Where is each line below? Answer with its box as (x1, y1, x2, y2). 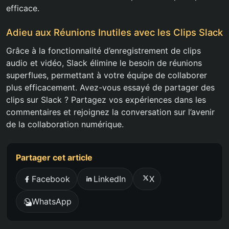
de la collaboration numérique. (6, 119, 124, 130)
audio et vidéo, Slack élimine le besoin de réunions (6, 58, 202, 68)
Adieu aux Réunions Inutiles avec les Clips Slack (6, 27, 223, 38)
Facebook (32, 174, 71, 185)
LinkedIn (93, 174, 126, 185)
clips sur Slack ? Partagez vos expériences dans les (6, 95, 206, 105)
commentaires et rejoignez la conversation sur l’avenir (6, 107, 215, 118)
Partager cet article (15, 152, 93, 163)
